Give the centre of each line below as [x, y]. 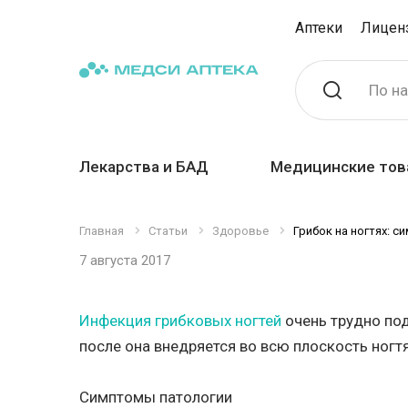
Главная [102, 231]
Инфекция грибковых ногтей [180, 321]
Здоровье [240, 231]
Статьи [168, 231]
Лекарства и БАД [144, 167]
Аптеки [319, 28]
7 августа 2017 [125, 260]
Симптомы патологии [156, 397]
